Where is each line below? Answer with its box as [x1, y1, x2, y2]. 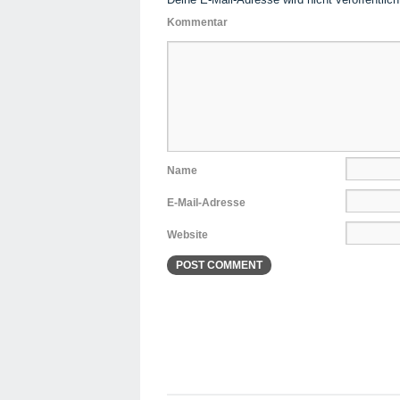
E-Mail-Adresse [167, 196, 246, 209]
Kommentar [167, 16, 228, 29]
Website [167, 229, 208, 241]
